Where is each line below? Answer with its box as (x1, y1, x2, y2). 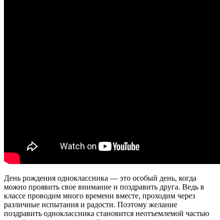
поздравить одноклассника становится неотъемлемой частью (4, 209, 209, 218)
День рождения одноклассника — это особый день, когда (4, 173, 196, 182)
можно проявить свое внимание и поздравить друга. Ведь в (4, 182, 204, 191)
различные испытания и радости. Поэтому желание (4, 200, 177, 209)
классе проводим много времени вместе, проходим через (4, 191, 195, 200)
